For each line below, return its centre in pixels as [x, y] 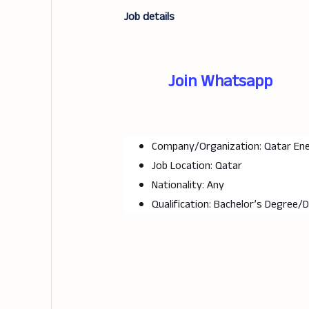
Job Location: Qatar [197, 166]
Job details [149, 17]
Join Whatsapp [220, 82]
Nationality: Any [188, 186]
